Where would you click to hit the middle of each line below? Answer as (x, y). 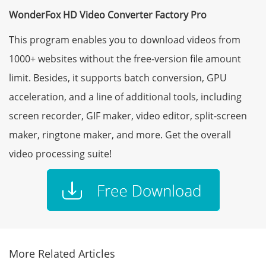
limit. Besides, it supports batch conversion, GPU (118, 78)
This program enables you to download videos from (125, 40)
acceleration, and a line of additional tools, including (125, 97)
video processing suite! (60, 154)
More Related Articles (62, 254)
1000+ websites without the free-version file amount (125, 59)
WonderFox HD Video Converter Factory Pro (108, 15)
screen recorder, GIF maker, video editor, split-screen (128, 116)
